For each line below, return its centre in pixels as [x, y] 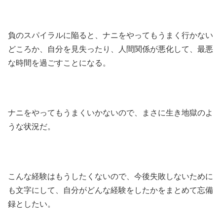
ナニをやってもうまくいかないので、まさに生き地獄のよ [110, 113]
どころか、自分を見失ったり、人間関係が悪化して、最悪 [110, 49]
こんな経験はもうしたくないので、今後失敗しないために [110, 176]
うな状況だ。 [32, 127]
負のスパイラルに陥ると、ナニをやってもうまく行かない [110, 36]
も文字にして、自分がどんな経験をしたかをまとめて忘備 [110, 190]
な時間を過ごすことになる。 [59, 63]
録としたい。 [32, 204]
